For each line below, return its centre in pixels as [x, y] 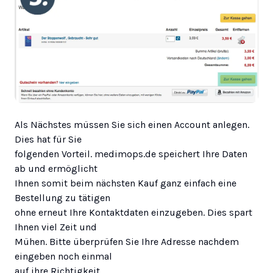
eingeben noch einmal [63, 256]
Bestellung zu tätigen [62, 197]
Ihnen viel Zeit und [56, 227]
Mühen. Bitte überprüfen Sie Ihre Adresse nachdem [127, 241]
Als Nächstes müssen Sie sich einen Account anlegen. [132, 124]
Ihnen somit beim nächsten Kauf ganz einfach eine [126, 183]
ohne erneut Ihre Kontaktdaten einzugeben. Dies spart [133, 212]
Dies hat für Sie [48, 139]
